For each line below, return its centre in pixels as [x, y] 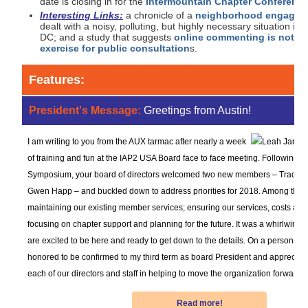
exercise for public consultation [115, 48]
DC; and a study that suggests [107, 37]
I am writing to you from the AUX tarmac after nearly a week [137, 141]
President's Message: [85, 110]
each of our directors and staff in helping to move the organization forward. [165, 273]
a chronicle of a [159, 15]
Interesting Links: [81, 15]
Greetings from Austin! [197, 110]
